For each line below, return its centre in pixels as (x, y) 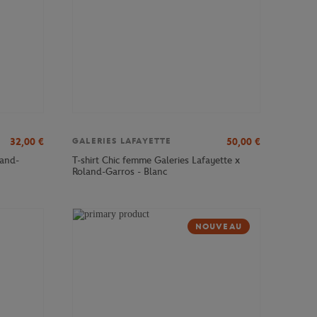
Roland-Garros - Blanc (120, 171)
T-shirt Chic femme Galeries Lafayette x (156, 160)
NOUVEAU (218, 226)
